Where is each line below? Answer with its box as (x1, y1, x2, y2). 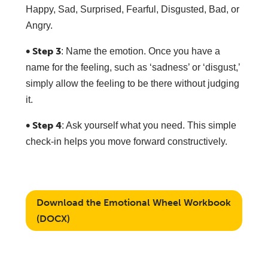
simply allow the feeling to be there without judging (25, 78, 239, 89)
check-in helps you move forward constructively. (25, 136, 227, 147)
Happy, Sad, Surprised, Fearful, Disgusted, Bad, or (25, 4, 239, 14)
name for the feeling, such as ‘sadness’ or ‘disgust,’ (25, 62, 240, 72)
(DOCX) (36, 213, 70, 225)
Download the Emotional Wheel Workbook (36, 197, 231, 209)
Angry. (25, 20, 53, 31)
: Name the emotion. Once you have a (60, 46, 220, 56)
